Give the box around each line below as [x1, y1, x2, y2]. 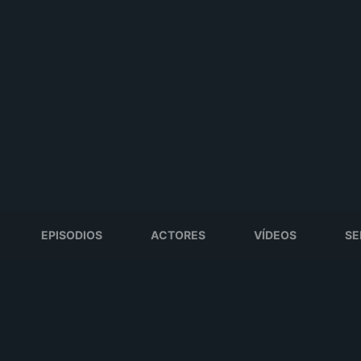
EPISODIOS [41, 228, 102, 242]
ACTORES [151, 228, 205, 242]
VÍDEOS [254, 228, 297, 242]
